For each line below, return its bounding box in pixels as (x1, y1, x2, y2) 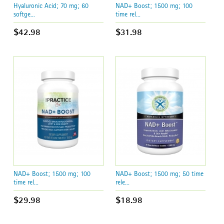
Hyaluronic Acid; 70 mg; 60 (13, 1, 89, 10)
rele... (115, 177, 130, 186)
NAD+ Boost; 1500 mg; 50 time (115, 169, 204, 177)
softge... (13, 10, 35, 18)
